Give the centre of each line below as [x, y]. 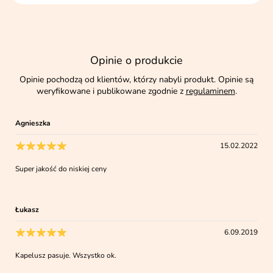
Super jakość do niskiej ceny [61, 168]
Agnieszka [33, 123]
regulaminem [210, 91]
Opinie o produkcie [136, 60]
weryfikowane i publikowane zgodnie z [111, 91]
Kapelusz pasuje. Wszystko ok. [66, 255]
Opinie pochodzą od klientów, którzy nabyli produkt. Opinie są [136, 79]
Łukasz [27, 209]
